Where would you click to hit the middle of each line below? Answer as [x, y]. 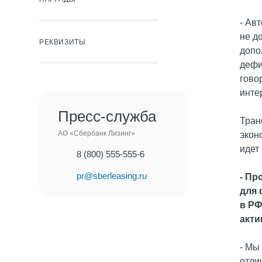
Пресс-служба [107, 116]
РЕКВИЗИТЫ [63, 42]
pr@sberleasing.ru [112, 176]
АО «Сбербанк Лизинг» [96, 133]
